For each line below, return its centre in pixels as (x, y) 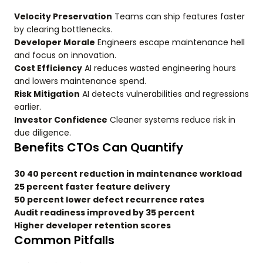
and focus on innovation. (65, 55)
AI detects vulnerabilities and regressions (164, 94)
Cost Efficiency (48, 68)
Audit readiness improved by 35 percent (104, 213)
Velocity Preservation (63, 16)
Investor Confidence (61, 120)
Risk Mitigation (47, 94)
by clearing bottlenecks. (63, 29)
